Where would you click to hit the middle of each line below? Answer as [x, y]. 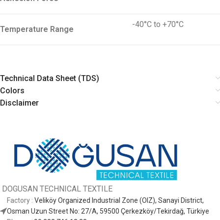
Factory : [21, 200]
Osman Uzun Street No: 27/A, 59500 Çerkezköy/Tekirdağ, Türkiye [108, 211]
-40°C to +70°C [158, 24]
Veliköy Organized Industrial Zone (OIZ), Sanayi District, [119, 200]
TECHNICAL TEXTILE [76, 189]
